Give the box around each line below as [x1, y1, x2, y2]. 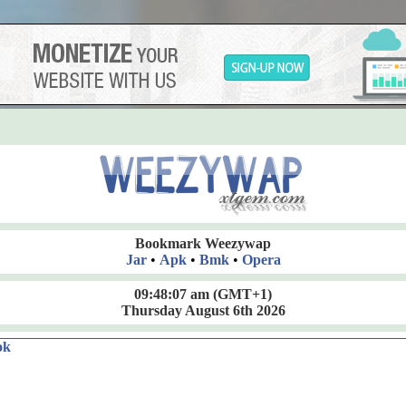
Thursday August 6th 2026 [121, 303, 285, 318]
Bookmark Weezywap [135, 236, 271, 251]
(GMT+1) [209, 286, 272, 302]
